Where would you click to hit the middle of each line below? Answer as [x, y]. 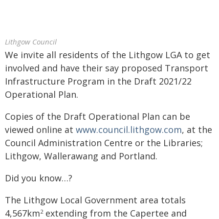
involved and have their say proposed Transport [107, 68]
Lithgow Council [31, 42]
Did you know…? [39, 178]
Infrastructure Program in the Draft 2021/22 [98, 81]
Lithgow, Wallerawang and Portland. [81, 156]
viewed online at [40, 130]
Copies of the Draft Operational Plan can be [98, 116]
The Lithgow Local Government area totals [95, 200]
